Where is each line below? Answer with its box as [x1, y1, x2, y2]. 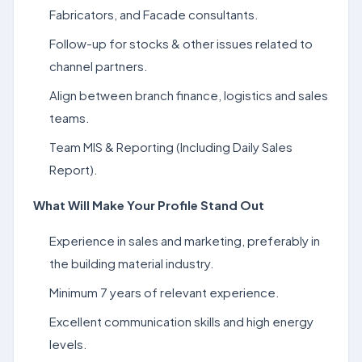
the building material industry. [49, 255, 214, 271]
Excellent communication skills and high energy [49, 314, 314, 329]
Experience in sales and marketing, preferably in [49, 233, 320, 248]
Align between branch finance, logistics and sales [49, 87, 328, 103]
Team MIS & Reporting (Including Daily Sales [49, 139, 293, 154]
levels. [49, 336, 87, 351]
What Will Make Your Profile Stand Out [33, 197, 264, 213]
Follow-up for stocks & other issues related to [49, 36, 313, 51]
